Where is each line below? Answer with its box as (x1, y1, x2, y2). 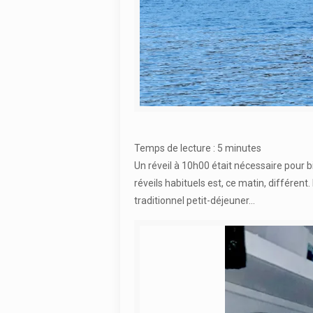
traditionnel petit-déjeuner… (133, 195, 255, 207)
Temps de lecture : (133, 143, 217, 154)
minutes (224, 143, 261, 154)
